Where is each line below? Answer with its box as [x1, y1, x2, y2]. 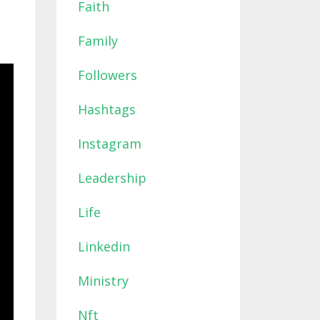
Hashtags [77, 100, 136, 118]
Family [77, 31, 118, 49]
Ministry [77, 271, 129, 289]
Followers [77, 66, 137, 84]
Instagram [77, 134, 141, 152]
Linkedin [77, 237, 130, 255]
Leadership [77, 169, 146, 186]
